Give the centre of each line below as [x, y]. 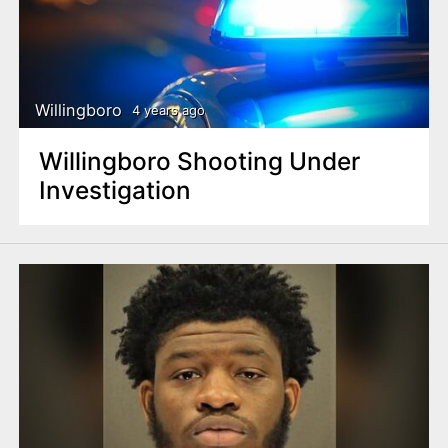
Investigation [114, 190]
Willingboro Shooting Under [199, 161]
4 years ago [168, 109]
